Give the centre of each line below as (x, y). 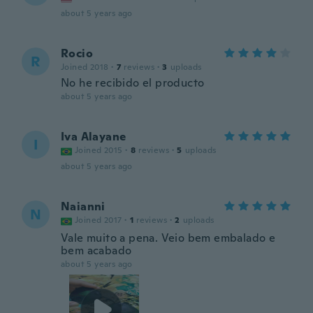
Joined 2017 (99, 220)
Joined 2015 (99, 150)
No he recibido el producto (133, 83)
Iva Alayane (94, 137)
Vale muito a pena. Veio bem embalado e (168, 238)
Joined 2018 (85, 67)
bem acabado (96, 250)
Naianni (83, 206)
